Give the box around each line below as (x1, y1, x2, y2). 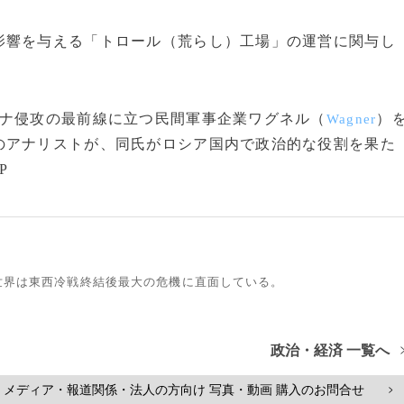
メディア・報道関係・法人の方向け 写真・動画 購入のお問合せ (4, 382, 364, 397)
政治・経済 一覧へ (271, 343, 390, 358)
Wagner (326, 112, 377, 126)
